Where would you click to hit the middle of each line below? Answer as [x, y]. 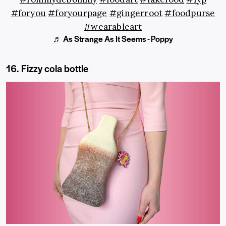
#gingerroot [136, 13]
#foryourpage [78, 13]
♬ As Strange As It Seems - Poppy [113, 38]
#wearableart [113, 26]
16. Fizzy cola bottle [47, 68]
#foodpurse [190, 13]
